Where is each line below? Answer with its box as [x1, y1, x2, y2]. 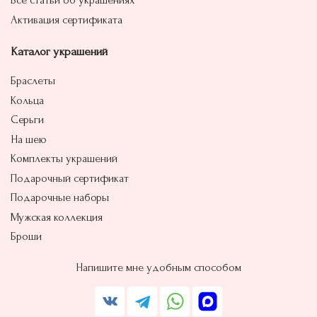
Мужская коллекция [11, 210, 103, 224]
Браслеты [11, 74, 55, 88]
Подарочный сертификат [11, 171, 129, 185]
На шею [11, 132, 47, 146]
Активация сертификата [11, 13, 122, 26]
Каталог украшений [11, 45, 108, 58]
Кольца [11, 93, 44, 107]
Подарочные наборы [11, 191, 109, 204]
